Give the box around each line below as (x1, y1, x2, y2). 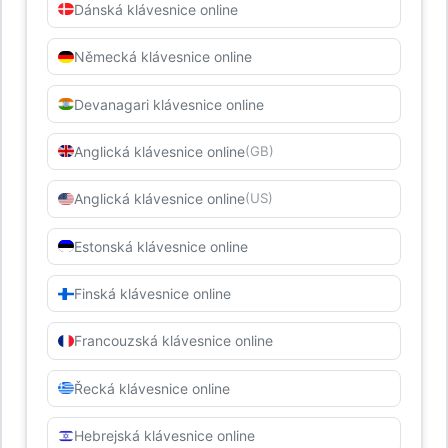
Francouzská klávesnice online (73, 332, 273, 350)
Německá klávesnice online (73, 48, 252, 66)
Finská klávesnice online (73, 285, 231, 303)
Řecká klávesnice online (73, 379, 230, 397)
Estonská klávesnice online (73, 237, 248, 255)
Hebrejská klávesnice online (73, 427, 255, 445)
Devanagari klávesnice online (73, 95, 264, 113)
